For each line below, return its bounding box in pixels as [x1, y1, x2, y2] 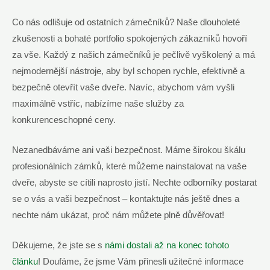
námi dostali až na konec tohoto [105, 240, 229, 251]
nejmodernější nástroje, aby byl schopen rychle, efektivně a [12, 66, 245, 76]
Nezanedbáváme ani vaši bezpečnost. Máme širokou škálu [12, 145, 245, 155]
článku [12, 257, 38, 267]
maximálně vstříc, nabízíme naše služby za [12, 98, 184, 108]
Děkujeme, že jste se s [12, 240, 105, 251]
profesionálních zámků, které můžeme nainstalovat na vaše [12, 161, 246, 171]
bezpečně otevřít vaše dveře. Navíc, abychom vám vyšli [12, 82, 234, 92]
